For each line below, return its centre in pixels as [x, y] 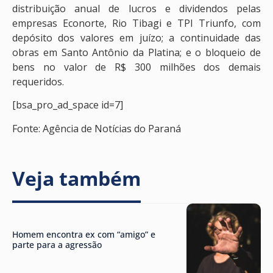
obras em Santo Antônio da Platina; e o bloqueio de [136, 52]
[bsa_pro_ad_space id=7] [68, 105]
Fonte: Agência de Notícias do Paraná [97, 128]
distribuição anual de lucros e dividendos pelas [136, 9]
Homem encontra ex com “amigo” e [84, 234]
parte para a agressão [57, 244]
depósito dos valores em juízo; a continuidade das [136, 38]
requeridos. [38, 82]
